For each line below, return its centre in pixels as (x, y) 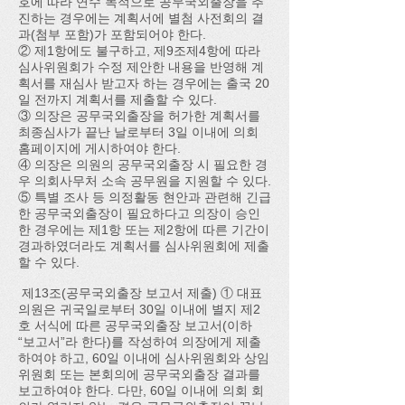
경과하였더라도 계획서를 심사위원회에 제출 (144, 246)
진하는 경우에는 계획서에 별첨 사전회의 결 (141, 18)
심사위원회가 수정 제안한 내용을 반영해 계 (141, 67)
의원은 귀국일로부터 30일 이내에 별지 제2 (139, 309)
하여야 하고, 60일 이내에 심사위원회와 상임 (144, 358)
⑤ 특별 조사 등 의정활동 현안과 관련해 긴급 (145, 197)
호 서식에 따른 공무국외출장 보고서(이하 (135, 325)
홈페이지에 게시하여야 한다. (99, 148)
